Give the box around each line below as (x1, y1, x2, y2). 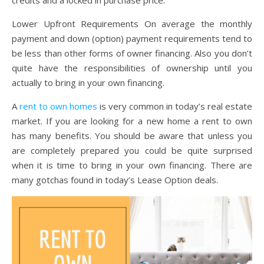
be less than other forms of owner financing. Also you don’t (12, 47, 252, 59)
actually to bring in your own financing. (12, 76, 164, 88)
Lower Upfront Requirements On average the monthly (12, 17, 252, 29)
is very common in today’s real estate (97, 100, 252, 112)
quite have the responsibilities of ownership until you (12, 61, 252, 74)
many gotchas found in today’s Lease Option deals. (12, 173, 218, 186)
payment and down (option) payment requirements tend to (12, 32, 252, 44)
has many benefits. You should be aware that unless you (12, 129, 252, 141)
